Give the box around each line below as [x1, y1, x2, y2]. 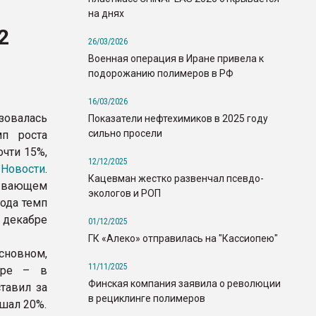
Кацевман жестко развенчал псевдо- [88, 172, 264, 184]
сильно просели [88, 127, 162, 139]
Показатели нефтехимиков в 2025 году [88, 112, 268, 124]
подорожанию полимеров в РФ [88, 67, 233, 79]
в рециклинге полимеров [88, 292, 205, 304]
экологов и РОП [88, 187, 161, 199]
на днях [88, 7, 124, 19]
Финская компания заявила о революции [88, 277, 281, 289]
